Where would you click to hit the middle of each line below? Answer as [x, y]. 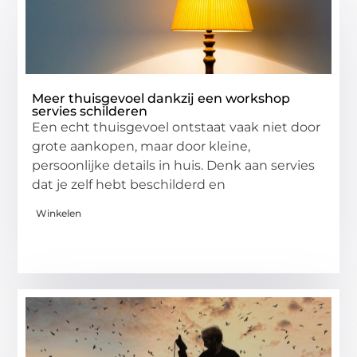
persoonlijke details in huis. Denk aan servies [174, 166]
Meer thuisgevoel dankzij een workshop [161, 99]
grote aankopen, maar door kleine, [141, 147]
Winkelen [59, 213]
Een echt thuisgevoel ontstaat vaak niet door [177, 127]
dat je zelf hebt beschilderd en [129, 185]
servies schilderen [90, 112]
